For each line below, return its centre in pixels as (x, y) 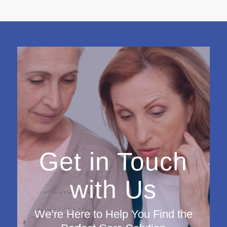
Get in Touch (113, 162)
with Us (113, 190)
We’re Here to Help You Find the (113, 214)
